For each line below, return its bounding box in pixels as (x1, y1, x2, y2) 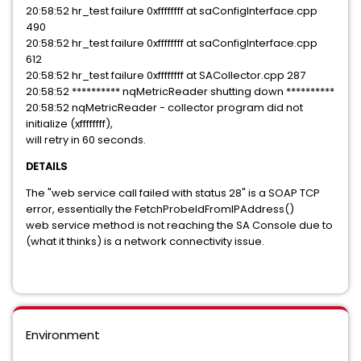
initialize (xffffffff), (26, 116, 113, 131)
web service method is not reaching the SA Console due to (26, 218, 333, 233)
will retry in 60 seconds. (26, 132, 146, 147)
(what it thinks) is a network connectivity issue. (26, 234, 264, 249)
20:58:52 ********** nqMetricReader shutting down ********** (26, 84, 334, 99)
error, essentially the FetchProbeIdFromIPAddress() (26, 201, 294, 217)
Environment (26, 326, 100, 343)
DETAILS (26, 159, 67, 174)
